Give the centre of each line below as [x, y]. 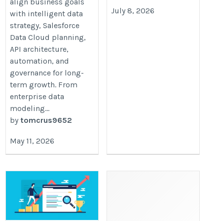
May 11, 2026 [32, 141]
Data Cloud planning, [48, 37]
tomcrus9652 [46, 120]
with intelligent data [47, 13]
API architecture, [39, 49]
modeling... [30, 108]
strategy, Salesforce [45, 25]
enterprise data [37, 96]
